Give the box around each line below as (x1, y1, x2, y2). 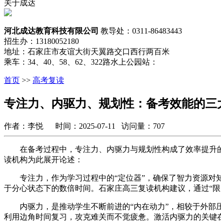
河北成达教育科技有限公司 (4, 27, 101, 35)
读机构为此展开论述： (4, 155, 83, 164)
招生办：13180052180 (4, 37, 79, 45)
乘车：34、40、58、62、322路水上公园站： (4, 58, 158, 66)
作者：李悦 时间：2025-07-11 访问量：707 (4, 121, 165, 130)
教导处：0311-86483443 (101, 27, 182, 35)
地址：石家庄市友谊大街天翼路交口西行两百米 (4, 47, 170, 56)
